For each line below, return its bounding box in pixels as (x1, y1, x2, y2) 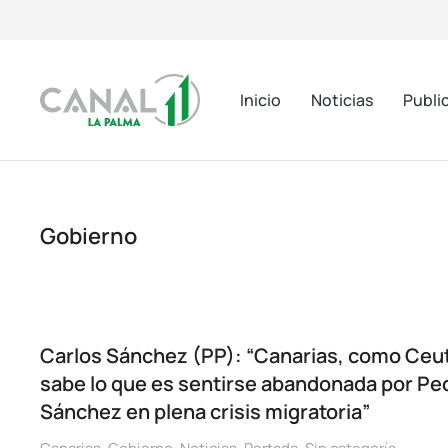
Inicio (240, 88, 281, 111)
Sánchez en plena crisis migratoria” (40, 398, 370, 425)
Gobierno (40, 221, 137, 251)
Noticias (311, 88, 373, 111)
